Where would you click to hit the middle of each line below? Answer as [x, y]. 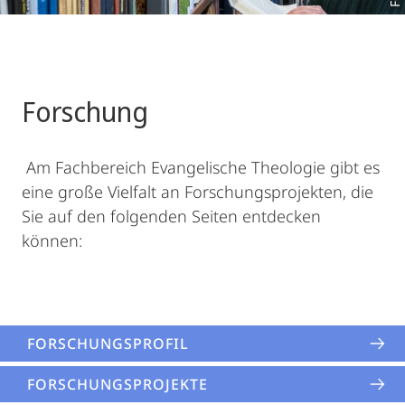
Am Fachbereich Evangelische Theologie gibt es [201, 167]
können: [52, 240]
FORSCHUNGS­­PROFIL [108, 344]
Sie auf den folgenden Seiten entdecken [171, 216]
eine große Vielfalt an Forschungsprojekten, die [198, 192]
